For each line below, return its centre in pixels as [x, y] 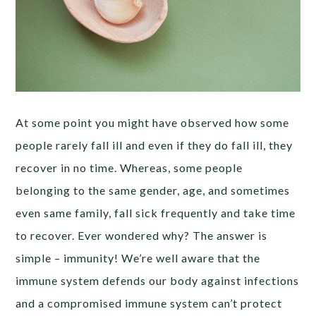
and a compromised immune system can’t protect [149, 303]
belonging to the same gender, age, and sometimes [153, 190]
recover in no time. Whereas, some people [129, 167]
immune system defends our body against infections [158, 280]
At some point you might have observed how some [153, 122]
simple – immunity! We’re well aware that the [138, 257]
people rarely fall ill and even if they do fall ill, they [154, 145]
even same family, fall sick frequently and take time [156, 212]
